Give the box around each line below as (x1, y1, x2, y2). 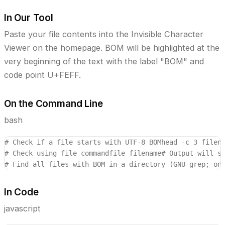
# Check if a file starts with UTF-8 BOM (5, 138, 161, 146)
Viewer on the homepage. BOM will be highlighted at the (4, 43, 219, 53)
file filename (109, 149, 161, 157)
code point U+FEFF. (4, 70, 81, 80)
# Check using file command (5, 149, 109, 157)
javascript (4, 203, 41, 213)
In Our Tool (4, 12, 53, 24)
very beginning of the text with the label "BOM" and (4, 56, 204, 67)
